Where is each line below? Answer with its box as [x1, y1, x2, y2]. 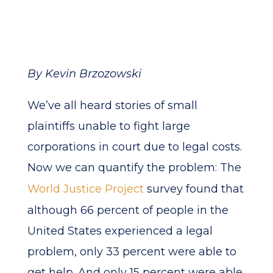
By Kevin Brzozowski [27, 67, 141, 80]
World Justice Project [27, 182, 144, 196]
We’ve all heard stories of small [27, 99, 197, 112]
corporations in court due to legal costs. [27, 140, 242, 154]
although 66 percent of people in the [27, 204, 229, 217]
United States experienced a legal [27, 224, 213, 238]
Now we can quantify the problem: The [27, 161, 241, 174]
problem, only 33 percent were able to [27, 245, 236, 258]
